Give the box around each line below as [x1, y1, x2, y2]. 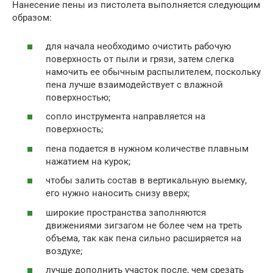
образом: [12, 12, 52, 23]
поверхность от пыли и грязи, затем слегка [46, 53, 234, 65]
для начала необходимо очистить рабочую [46, 40, 231, 52]
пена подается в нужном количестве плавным [46, 143, 249, 154]
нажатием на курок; [46, 155, 130, 167]
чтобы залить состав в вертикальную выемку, [46, 175, 247, 186]
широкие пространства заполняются [46, 207, 206, 218]
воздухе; [46, 245, 82, 257]
